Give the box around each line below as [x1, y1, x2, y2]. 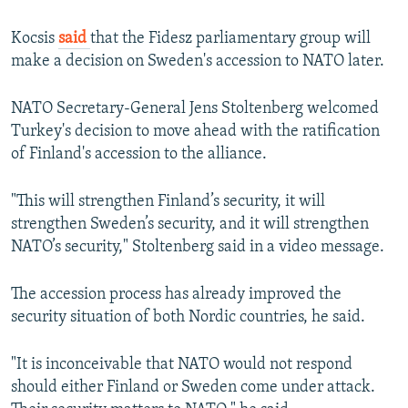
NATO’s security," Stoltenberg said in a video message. [11, 239, 384, 257]
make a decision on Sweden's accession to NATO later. [11, 53, 384, 71]
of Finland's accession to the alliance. [11, 146, 267, 164]
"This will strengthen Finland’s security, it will [11, 193, 325, 211]
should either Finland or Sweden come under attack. [11, 379, 375, 397]
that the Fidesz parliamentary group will [90, 30, 371, 48]
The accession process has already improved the [11, 286, 342, 304]
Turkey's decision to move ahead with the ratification [11, 123, 380, 141]
